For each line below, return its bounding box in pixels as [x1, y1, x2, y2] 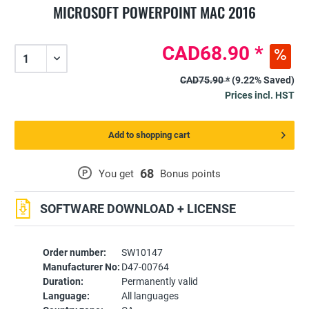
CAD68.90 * [162, 42, 263, 66]
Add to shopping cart [108, 130, 190, 141]
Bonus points [159, 168, 221, 181]
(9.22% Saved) [232, 74, 295, 86]
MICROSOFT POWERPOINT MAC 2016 [53, 1, 256, 23]
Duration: [42, 276, 83, 288]
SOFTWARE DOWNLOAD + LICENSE [40, 201, 237, 217]
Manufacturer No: [42, 261, 120, 273]
